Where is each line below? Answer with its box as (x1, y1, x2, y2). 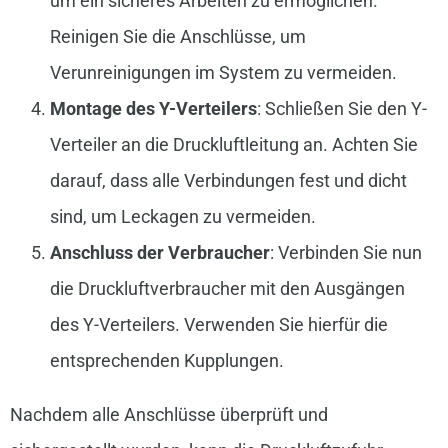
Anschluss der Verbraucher (49, 242, 270, 264)
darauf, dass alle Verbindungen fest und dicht (49, 170, 407, 192)
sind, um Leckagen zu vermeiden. (49, 206, 316, 228)
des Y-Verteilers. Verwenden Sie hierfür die (49, 314, 388, 336)
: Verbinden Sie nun (269, 242, 422, 264)
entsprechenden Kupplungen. (49, 350, 284, 372)
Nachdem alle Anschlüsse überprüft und (9, 404, 328, 426)
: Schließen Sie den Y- (256, 98, 427, 120)
